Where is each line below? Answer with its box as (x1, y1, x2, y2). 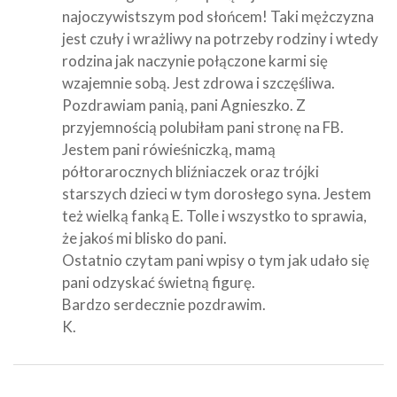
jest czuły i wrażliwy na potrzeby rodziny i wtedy (62, 28, 378, 48)
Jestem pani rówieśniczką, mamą (62, 139, 276, 159)
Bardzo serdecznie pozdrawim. (62, 294, 266, 314)
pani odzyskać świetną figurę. (62, 272, 255, 292)
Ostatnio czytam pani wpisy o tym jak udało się (62, 250, 370, 269)
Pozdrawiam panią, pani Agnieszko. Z (62, 95, 306, 114)
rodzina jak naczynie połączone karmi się (62, 51, 328, 70)
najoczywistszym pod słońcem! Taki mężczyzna (62, 6, 374, 26)
